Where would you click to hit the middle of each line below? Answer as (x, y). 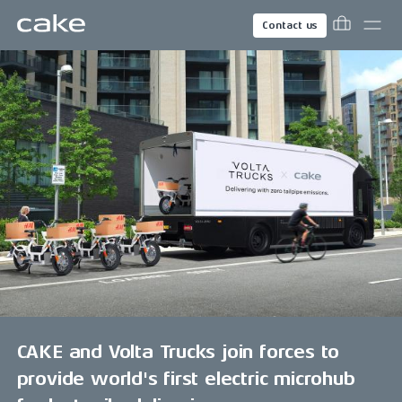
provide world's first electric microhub (186, 379)
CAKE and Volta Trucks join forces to (178, 352)
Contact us (290, 25)
